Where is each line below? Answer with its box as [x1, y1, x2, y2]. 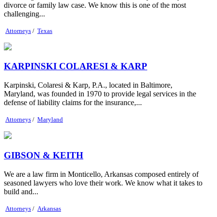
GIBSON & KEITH [4, 150, 83, 160]
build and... [4, 187, 38, 196]
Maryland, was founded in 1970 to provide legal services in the [4, 90, 196, 98]
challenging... [4, 9, 45, 18]
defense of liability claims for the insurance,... [4, 98, 142, 107]
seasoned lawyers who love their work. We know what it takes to [4, 178, 202, 187]
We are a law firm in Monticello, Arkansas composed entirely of [4, 170, 199, 178]
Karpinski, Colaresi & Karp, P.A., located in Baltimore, [4, 81, 172, 90]
